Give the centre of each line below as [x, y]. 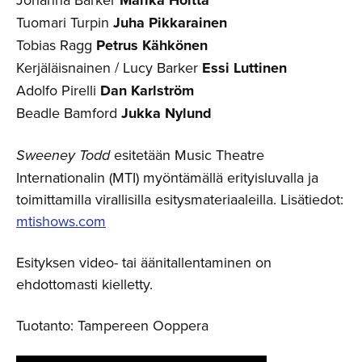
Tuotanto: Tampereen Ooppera [112, 325]
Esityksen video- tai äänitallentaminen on [144, 262]
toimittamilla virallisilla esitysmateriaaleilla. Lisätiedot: [180, 199]
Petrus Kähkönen [152, 45]
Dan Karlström [147, 90]
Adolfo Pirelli [58, 90]
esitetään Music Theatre [187, 154]
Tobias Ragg [56, 44]
